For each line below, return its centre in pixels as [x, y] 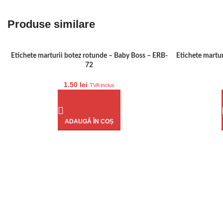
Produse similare [51, 24]
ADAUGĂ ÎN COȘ [89, 121]
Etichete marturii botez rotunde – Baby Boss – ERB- [89, 56]
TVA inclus [102, 85]
